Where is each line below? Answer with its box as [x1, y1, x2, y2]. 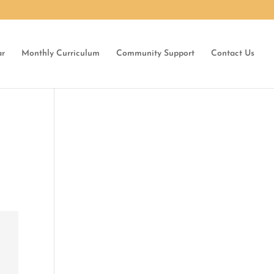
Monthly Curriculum [21, 49, 100, 58]
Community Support [116, 49, 194, 58]
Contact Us [211, 49, 254, 58]
